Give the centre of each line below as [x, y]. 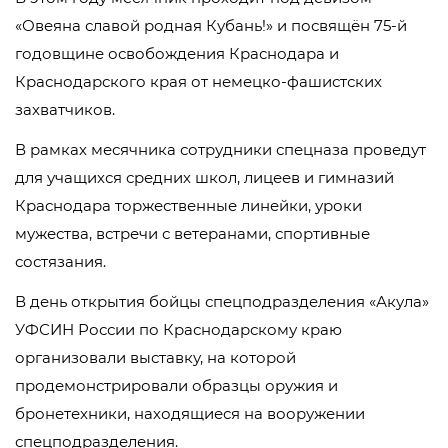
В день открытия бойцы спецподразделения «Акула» [222, 301]
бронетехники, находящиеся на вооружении [190, 413]
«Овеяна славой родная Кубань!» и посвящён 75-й [211, 25]
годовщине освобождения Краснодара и [177, 53]
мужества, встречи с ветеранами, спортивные [192, 233]
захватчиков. [65, 109]
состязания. [60, 261]
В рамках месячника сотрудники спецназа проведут [220, 149]
